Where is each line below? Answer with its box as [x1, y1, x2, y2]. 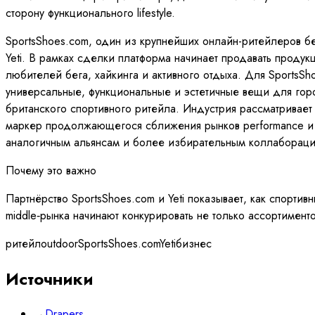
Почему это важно [6, 162, 96, 179]
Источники [6, 266, 94, 291]
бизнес [176, 235, 212, 252]
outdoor [41, 235, 78, 252]
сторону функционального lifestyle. [6, 4, 175, 21]
